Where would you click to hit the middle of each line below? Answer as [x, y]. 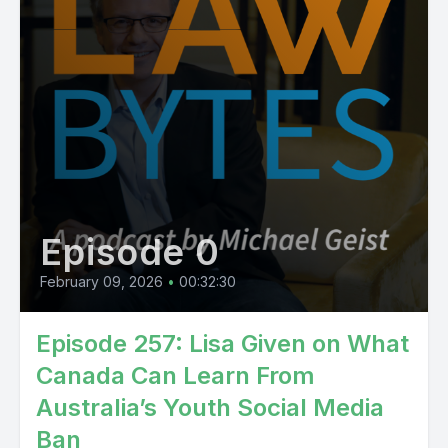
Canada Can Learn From [175, 375]
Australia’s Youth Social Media [210, 407]
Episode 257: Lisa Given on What [222, 343]
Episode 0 [130, 252]
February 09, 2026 [101, 281]
